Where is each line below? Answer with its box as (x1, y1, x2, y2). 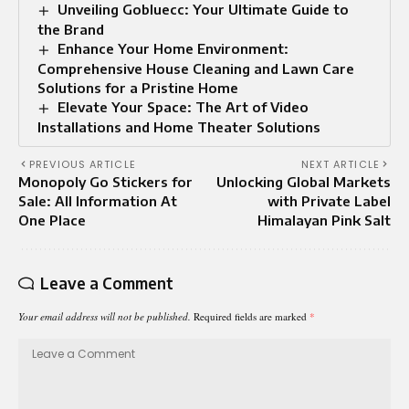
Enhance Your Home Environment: (58, 39, 289, 57)
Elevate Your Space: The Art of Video (58, 98, 309, 115)
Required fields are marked (194, 309, 309, 323)
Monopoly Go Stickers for (18, 173, 193, 190)
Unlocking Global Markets (216, 173, 391, 190)
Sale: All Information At (18, 192, 177, 209)
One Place (18, 211, 86, 228)
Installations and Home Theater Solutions (37, 118, 320, 135)
